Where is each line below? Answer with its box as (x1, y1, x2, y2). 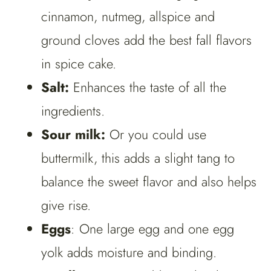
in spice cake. (41, 54, 116, 74)
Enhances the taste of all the (73, 77, 226, 97)
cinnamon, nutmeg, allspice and (41, 7, 215, 27)
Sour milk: (41, 125, 109, 145)
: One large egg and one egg (71, 219, 234, 239)
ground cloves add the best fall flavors (41, 30, 252, 50)
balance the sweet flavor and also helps (41, 172, 256, 192)
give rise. (41, 195, 91, 215)
